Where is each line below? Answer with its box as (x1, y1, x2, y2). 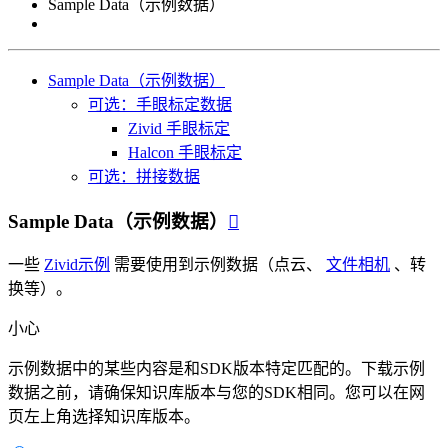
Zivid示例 (44, 256, 110, 274)
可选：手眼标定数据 (88, 96, 232, 113)
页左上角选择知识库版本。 (8, 408, 200, 426)
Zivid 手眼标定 (128, 120, 230, 137)
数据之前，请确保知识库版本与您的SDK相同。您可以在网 (8, 384, 425, 402)
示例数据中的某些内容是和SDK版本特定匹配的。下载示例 (8, 360, 425, 378)
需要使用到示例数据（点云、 (110, 256, 326, 274)
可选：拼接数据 (88, 168, 200, 185)
